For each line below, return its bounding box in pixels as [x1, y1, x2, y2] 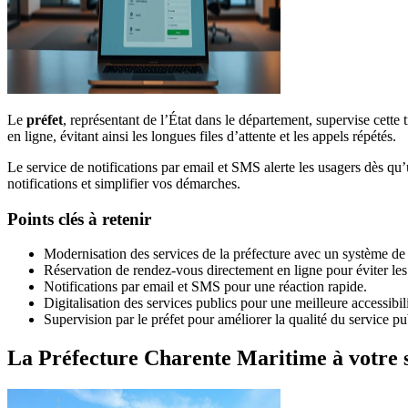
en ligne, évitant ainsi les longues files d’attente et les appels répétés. [7, 128, 396, 144]
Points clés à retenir [7, 209, 151, 229]
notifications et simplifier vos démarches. [7, 176, 240, 191]
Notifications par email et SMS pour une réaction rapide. [44, 279, 367, 295]
